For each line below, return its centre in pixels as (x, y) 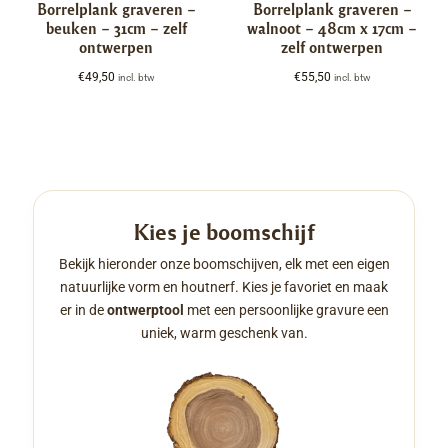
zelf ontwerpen (332, 47)
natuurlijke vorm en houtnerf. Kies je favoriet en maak (224, 286)
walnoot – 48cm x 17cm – (332, 28)
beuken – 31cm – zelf (116, 28)
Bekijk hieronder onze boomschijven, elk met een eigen (224, 263)
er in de (83, 309)
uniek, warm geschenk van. (224, 332)
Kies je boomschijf (224, 230)
